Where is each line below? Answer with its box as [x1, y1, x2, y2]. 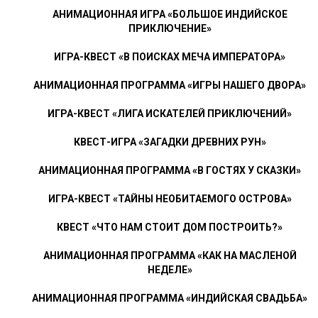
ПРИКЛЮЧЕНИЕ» [128, 22, 212, 34]
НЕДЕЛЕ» [147, 263, 192, 275]
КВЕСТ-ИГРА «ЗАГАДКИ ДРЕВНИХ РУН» [73, 136, 266, 148]
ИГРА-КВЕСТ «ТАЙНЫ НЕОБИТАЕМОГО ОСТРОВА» [48, 192, 292, 204]
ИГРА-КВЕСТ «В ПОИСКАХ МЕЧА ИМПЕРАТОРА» [54, 50, 285, 62]
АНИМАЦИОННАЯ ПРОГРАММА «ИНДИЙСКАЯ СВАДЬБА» [32, 292, 307, 304]
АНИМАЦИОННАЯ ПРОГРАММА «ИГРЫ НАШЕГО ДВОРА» [33, 79, 306, 91]
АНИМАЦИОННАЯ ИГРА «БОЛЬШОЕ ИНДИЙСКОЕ [52, 8, 287, 20]
